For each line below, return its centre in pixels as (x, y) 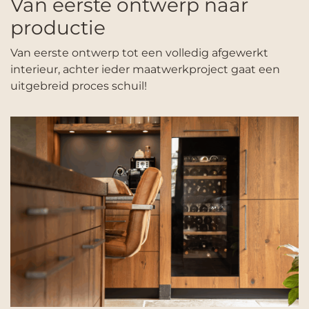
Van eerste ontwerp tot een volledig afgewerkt (139, 52)
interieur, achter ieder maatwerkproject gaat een (145, 69)
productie (58, 27)
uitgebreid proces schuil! (79, 86)
